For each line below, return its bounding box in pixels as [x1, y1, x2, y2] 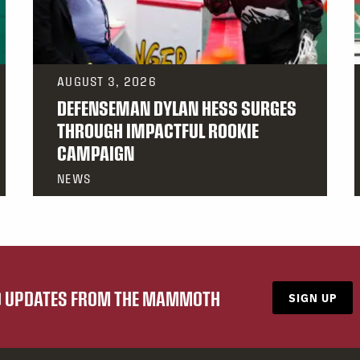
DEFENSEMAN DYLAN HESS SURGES [57, 96, 297, 120]
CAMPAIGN [57, 141, 134, 165]
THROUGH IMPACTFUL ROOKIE [57, 119, 259, 142]
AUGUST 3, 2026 [57, 75, 157, 88]
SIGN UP [288, 290, 337, 306]
